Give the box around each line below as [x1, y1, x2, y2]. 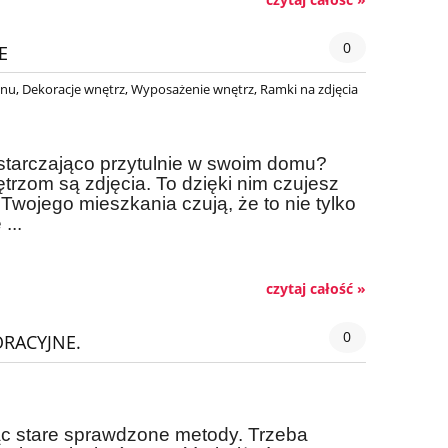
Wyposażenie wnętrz [131, 79, 254, 98]
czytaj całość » [266, 279, 366, 299]
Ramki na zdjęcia [260, 79, 358, 98]
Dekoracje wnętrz [22, 79, 125, 98]
